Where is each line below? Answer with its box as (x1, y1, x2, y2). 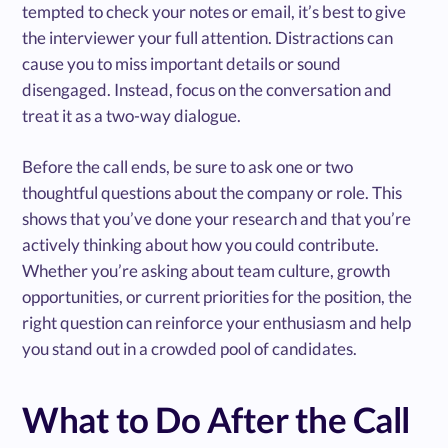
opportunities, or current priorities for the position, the (22, 285, 413, 307)
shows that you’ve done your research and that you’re (22, 207, 412, 229)
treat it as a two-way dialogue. (22, 104, 242, 126)
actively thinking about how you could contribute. (22, 233, 380, 255)
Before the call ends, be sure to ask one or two (22, 155, 354, 177)
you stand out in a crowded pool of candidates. (22, 337, 358, 359)
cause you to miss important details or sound (22, 52, 342, 74)
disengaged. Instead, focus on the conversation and (22, 78, 393, 100)
